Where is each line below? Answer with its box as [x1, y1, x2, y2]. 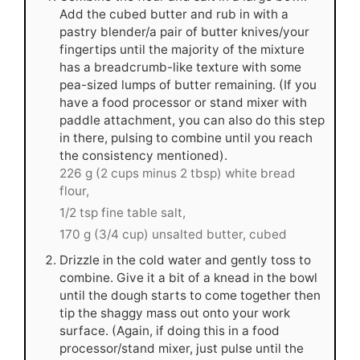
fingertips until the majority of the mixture [59, 42, 305, 58]
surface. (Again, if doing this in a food [59, 323, 280, 339]
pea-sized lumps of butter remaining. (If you [59, 77, 317, 93]
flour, [59, 183, 89, 199]
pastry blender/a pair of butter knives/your [59, 24, 309, 40]
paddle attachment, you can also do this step [59, 112, 325, 129]
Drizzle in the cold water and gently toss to [59, 252, 311, 268]
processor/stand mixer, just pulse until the [59, 341, 304, 357]
